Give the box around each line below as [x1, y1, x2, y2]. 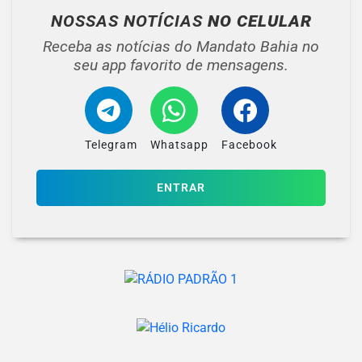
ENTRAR [157, 181, 205, 196]
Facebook [221, 138, 277, 153]
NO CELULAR [207, 11, 312, 32]
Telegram [85, 138, 137, 153]
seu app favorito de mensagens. [74, 56, 288, 75]
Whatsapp [150, 138, 208, 153]
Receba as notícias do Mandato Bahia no [43, 37, 319, 57]
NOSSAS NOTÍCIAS [50, 11, 208, 32]
